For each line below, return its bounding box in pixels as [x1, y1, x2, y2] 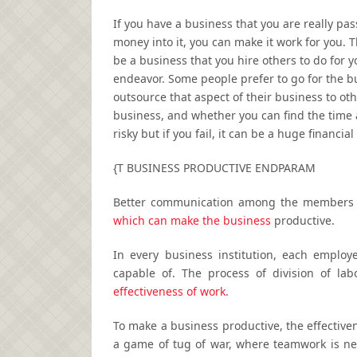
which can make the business [113, 213, 271, 229]
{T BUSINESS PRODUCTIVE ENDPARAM [113, 160, 316, 176]
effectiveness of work [113, 284, 226, 300]
